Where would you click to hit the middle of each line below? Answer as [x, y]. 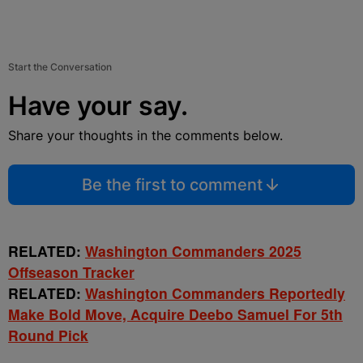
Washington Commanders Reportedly [215, 293]
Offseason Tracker [71, 272]
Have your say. [98, 106]
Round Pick [48, 335]
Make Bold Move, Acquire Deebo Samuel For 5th [175, 314]
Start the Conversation [60, 67]
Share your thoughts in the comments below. [145, 136]
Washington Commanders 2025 [193, 251]
